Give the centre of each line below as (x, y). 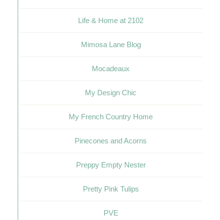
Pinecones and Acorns (111, 141)
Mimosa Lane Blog (111, 44)
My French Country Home (111, 117)
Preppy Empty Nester (111, 165)
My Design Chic (111, 93)
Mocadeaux (111, 69)
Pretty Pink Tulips (111, 189)
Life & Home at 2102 (111, 20)
